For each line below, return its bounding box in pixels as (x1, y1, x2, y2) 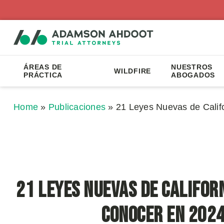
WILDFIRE (114, 67, 151, 75)
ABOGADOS (171, 71, 215, 79)
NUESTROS (171, 63, 213, 71)
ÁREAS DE (23, 63, 62, 71)
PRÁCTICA (23, 71, 62, 79)
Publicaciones (48, 102, 105, 112)
